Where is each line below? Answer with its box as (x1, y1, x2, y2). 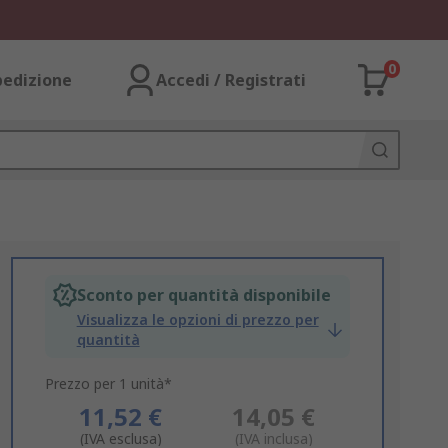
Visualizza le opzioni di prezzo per (76, 310, 319, 329)
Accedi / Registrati (156, 69, 306, 91)
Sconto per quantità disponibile (76, 284, 331, 306)
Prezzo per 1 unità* (44, 374, 172, 393)
